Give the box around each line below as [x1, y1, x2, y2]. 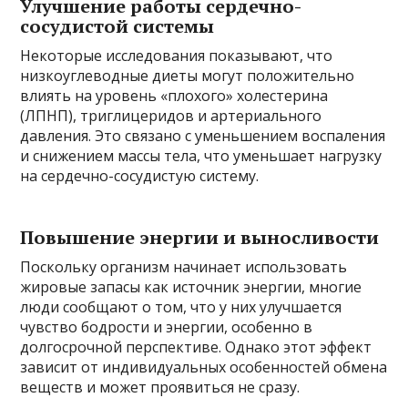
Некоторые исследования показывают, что [20, 45, 333, 66]
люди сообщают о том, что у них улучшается [20, 296, 342, 317]
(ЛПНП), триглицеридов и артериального [20, 105, 322, 126]
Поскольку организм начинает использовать [20, 256, 348, 277]
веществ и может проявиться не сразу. [20, 376, 301, 397]
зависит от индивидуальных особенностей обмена [20, 356, 388, 377]
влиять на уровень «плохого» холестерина [20, 85, 329, 106]
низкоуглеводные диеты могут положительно [20, 65, 355, 86]
